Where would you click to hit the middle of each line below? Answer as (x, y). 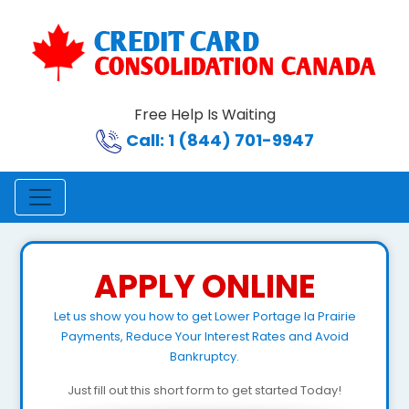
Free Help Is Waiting (204, 115)
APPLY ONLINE (204, 286)
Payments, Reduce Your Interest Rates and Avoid (204, 336)
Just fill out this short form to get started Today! (204, 390)
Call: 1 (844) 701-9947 (220, 141)
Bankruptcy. (204, 357)
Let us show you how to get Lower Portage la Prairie (204, 316)
